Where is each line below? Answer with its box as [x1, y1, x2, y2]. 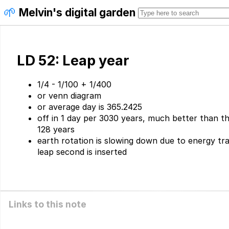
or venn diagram [37, 90, 101, 101]
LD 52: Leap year [17, 52, 129, 70]
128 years [37, 124, 75, 135]
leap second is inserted [37, 147, 127, 157]
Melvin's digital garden [19, 6, 135, 19]
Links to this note [9, 199, 86, 210]
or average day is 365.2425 [37, 102, 142, 112]
